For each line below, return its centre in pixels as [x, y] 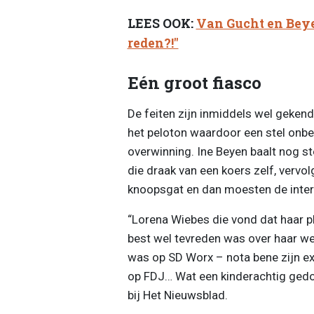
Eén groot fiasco [194, 82]
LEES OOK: [162, 24]
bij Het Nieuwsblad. [177, 295]
